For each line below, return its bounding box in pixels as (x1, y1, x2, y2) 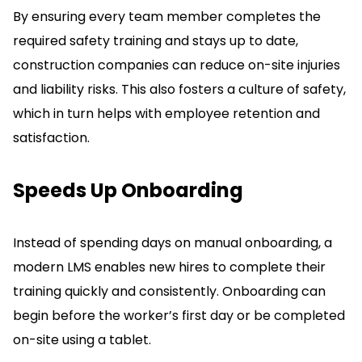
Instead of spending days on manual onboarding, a (13, 233, 332, 252)
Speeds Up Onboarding (13, 176, 243, 204)
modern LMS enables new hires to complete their (13, 257, 326, 276)
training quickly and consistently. (13, 281, 222, 301)
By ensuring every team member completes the (13, 6, 321, 26)
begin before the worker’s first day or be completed (13, 305, 345, 325)
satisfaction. (13, 128, 90, 147)
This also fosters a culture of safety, (121, 79, 346, 99)
